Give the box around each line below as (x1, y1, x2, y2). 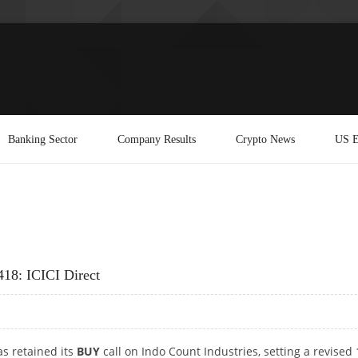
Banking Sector (8, 132, 78, 145)
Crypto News (236, 132, 295, 145)
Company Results (117, 132, 196, 145)
